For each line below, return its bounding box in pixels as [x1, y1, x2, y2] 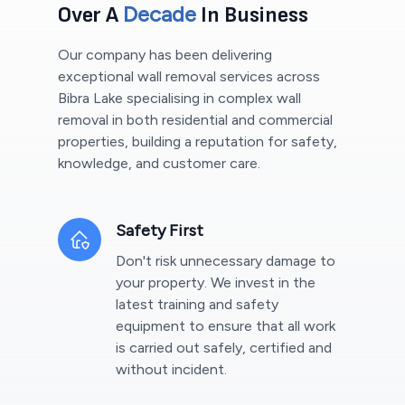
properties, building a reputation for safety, [58, 133, 337, 151]
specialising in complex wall [123, 89, 301, 108]
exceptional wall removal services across [58, 68, 320, 86]
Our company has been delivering [58, 46, 272, 64]
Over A [58, 2, 123, 29]
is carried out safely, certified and [116, 339, 332, 357]
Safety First [116, 221, 203, 241]
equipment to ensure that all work [116, 317, 335, 335]
